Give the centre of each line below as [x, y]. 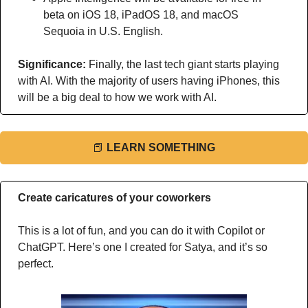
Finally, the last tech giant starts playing [184, 64]
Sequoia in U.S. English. [103, 31]
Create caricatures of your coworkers [114, 198]
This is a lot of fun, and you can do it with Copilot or [141, 231]
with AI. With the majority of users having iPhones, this [149, 81]
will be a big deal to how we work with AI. [117, 97]
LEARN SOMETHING [161, 147]
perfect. [37, 264]
